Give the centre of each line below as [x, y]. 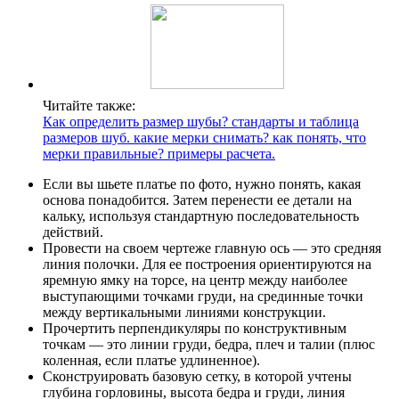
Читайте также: [89, 106]
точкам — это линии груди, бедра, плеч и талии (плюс [209, 345]
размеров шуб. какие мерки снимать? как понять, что [204, 138]
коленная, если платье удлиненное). [151, 361]
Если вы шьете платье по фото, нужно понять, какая [202, 184]
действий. [73, 232]
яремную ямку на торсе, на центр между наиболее [195, 281]
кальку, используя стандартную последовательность [201, 216]
